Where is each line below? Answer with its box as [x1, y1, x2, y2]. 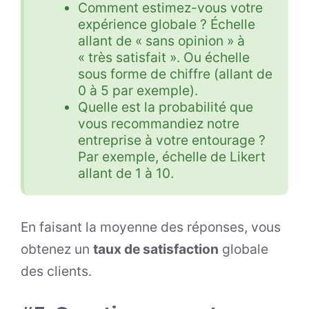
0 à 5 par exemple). [77, 82, 198, 99]
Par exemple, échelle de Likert [77, 148, 266, 166]
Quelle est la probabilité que [77, 99, 253, 116]
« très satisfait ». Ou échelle [77, 49, 250, 66]
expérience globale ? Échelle [77, 16, 255, 33]
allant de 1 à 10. [77, 165, 177, 182]
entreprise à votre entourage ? [77, 132, 266, 149]
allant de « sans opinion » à [77, 32, 245, 50]
